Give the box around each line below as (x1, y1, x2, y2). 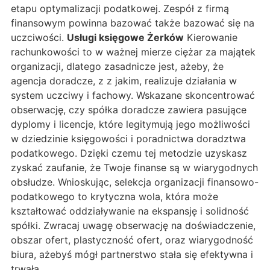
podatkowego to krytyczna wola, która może (11, 190, 218, 203)
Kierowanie (184, 31, 237, 44)
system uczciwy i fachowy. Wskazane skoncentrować (11, 89, 255, 102)
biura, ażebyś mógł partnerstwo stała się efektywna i (11, 248, 253, 261)
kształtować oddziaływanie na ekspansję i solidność (11, 205, 249, 218)
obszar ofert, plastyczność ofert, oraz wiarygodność (11, 234, 253, 246)
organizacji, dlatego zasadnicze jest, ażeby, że (11, 60, 224, 73)
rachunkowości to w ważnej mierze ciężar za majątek (11, 46, 256, 58)
